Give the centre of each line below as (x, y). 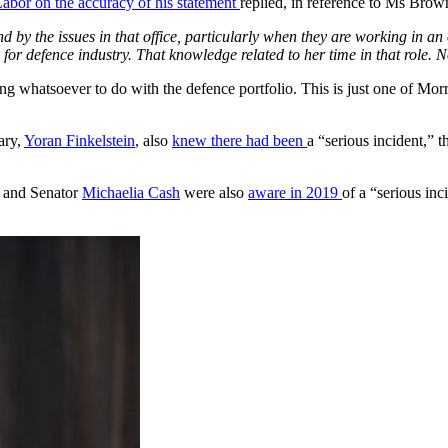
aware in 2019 (295, 193)
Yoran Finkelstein (79, 141)
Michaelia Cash (131, 193)
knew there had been (239, 141)
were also (214, 193)
